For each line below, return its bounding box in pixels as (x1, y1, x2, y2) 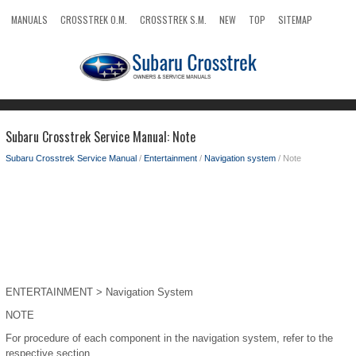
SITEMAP (278, 13, 312, 26)
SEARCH (11, 37, 42, 50)
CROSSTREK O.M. (60, 13, 127, 26)
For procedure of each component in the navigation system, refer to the (6, 332, 333, 344)
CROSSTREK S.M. (140, 13, 207, 26)
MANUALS (11, 13, 48, 26)
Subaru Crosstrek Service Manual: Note (6, 127, 195, 146)
